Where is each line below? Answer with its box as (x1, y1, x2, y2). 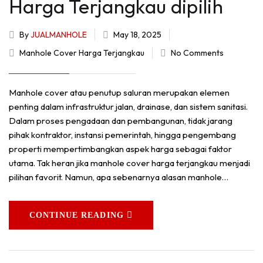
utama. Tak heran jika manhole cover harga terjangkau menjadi (9, 157, 250, 169)
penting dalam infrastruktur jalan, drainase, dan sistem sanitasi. (9, 101, 248, 113)
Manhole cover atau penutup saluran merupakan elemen (9, 87, 230, 99)
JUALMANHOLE (31, 29, 87, 41)
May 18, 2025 (112, 29, 163, 41)
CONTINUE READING (29, 211, 124, 220)
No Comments (171, 48, 224, 59)
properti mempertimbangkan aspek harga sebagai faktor (9, 143, 232, 155)
